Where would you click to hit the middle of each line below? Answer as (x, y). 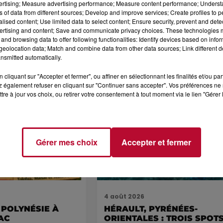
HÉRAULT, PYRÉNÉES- (151, 209)
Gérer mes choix (67, 142)
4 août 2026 (124, 197)
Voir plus (205, 95)
